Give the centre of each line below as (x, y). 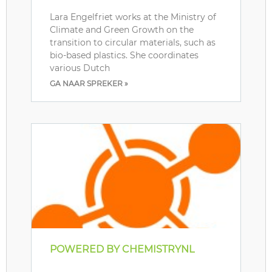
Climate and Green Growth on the (122, 30)
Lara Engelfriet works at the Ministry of (133, 17)
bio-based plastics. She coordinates (124, 56)
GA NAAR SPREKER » (89, 84)
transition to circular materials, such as (133, 43)
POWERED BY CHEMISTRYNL (122, 250)
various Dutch (80, 68)
